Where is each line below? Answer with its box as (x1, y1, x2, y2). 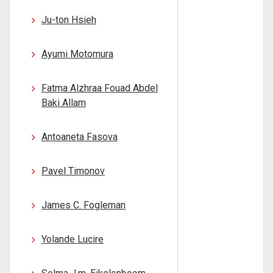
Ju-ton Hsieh (41, 14, 96, 26)
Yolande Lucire (41, 233, 104, 245)
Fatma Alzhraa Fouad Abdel (41, 82, 158, 94)
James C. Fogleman (41, 199, 126, 211)
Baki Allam (41, 97, 86, 108)
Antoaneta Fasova (41, 131, 118, 143)
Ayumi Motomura (41, 48, 113, 60)
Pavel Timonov (41, 165, 105, 177)
